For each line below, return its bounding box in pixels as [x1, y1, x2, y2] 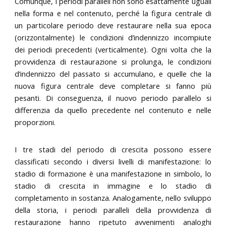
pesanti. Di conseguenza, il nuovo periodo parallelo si [15, 93, 211, 103]
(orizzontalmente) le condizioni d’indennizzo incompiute [15, 32, 211, 43]
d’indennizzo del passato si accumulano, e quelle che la [15, 69, 211, 79]
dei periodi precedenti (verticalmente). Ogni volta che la [15, 44, 211, 55]
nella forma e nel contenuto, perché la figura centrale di [15, 8, 211, 19]
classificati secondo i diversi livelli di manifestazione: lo [15, 156, 211, 166]
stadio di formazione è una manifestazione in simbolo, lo [15, 168, 211, 179]
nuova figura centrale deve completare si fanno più [15, 81, 211, 91]
